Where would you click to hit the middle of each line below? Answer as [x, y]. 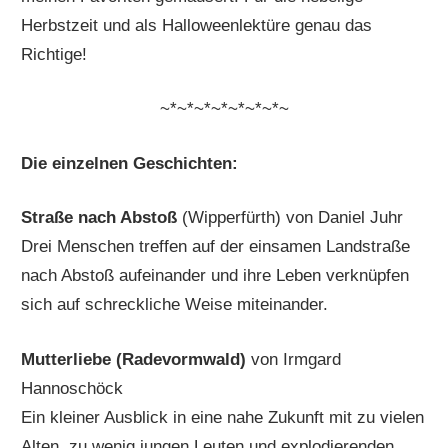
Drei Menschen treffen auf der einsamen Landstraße [216, 247]
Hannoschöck [72, 388]
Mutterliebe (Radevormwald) [136, 359]
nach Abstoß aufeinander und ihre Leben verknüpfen [215, 276]
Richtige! [54, 54]
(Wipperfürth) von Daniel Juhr [293, 218]
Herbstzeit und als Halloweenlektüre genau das [197, 25]
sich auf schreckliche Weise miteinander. [175, 305]
